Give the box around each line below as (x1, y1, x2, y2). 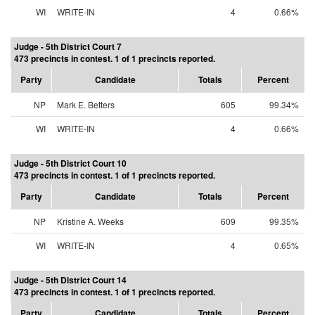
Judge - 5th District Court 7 (14, 40, 122, 53)
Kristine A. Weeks (57, 215, 124, 227)
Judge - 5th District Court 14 (14, 274, 127, 286)
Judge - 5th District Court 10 (14, 157, 127, 169)
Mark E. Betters (57, 98, 115, 110)
